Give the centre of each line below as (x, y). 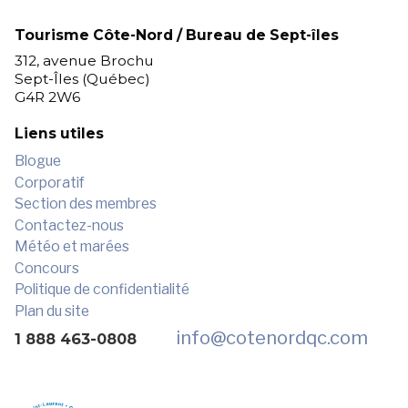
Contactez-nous (69, 225)
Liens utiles (59, 133)
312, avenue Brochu (84, 60)
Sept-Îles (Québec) (82, 78)
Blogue (37, 160)
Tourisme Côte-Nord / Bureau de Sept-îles (176, 35)
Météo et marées (71, 247)
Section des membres (85, 204)
